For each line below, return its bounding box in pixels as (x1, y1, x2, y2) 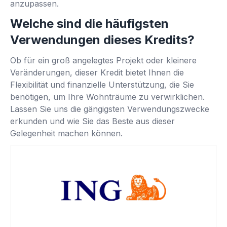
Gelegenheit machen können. (10, 128, 123, 139)
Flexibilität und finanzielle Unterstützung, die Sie (10, 80, 194, 90)
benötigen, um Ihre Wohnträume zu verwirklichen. (10, 92, 205, 102)
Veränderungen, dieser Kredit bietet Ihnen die (10, 67, 184, 78)
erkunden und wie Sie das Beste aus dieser (10, 116, 175, 127)
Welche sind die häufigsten (10, 16, 169, 31)
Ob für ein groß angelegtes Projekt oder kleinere (10, 55, 197, 66)
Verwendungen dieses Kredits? (10, 32, 195, 48)
